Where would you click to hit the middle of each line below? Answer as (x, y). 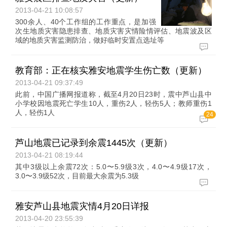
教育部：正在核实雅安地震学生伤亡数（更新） (111, 70)
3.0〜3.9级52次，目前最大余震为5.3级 (77, 176)
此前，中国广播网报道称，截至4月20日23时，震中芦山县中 (113, 94)
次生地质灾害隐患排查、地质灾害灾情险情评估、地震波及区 (113, 31)
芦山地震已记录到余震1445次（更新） (94, 143)
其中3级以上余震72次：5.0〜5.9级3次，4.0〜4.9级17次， (113, 167)
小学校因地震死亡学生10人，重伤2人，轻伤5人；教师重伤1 (113, 103)
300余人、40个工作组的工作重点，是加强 (86, 22)
